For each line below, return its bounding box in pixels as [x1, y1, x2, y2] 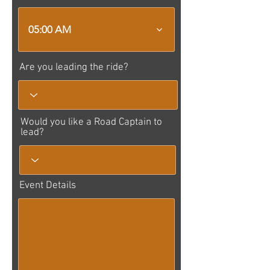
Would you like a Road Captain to [20, 116, 162, 128]
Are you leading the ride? [19, 61, 128, 74]
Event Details [19, 180, 76, 192]
